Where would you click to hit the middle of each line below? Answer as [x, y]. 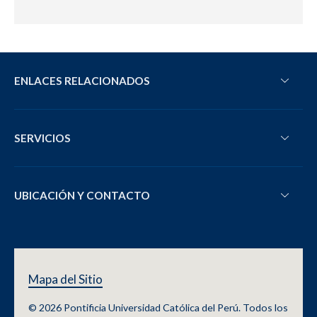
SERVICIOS [42, 138]
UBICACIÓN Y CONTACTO [82, 195]
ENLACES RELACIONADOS [82, 80]
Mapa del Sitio [65, 279]
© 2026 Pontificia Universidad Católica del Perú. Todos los [158, 307]
